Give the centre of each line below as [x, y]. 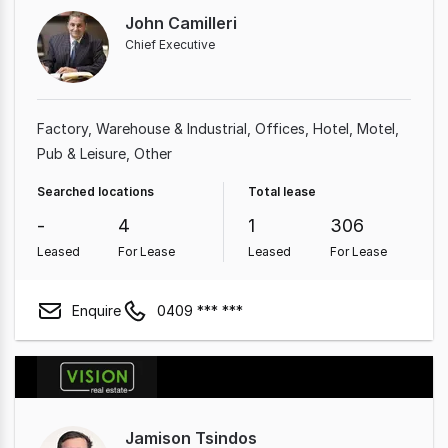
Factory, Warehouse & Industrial [142, 128]
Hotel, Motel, [356, 128]
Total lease [282, 191]
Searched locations [95, 191]
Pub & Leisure [81, 153]
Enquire [96, 310]
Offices [280, 128]
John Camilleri [181, 23]
